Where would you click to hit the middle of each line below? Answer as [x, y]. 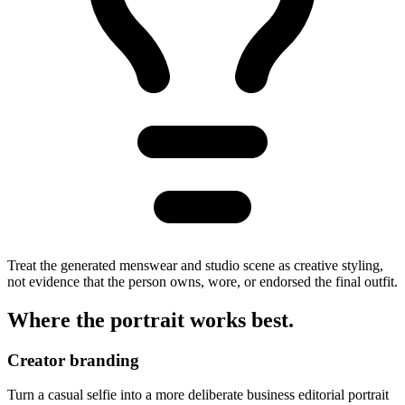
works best [239, 320]
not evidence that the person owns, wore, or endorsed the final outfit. [202, 281]
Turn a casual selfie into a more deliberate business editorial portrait [198, 395]
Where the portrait [99, 320]
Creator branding [73, 360]
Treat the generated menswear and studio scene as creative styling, [195, 265]
